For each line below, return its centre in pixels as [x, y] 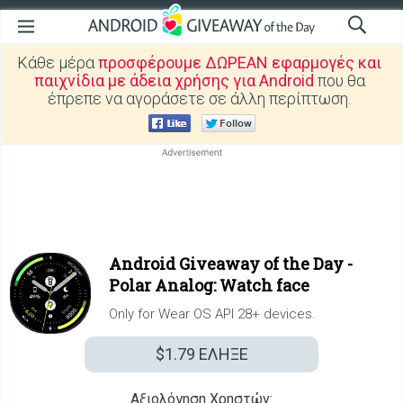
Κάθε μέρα [58, 63]
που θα [339, 81]
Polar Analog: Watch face [209, 285]
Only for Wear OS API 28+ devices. [212, 314]
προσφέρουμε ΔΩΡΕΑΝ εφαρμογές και [240, 63]
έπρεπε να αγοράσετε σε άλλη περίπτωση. [199, 99]
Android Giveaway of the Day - [231, 264]
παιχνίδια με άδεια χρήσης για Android [174, 81]
